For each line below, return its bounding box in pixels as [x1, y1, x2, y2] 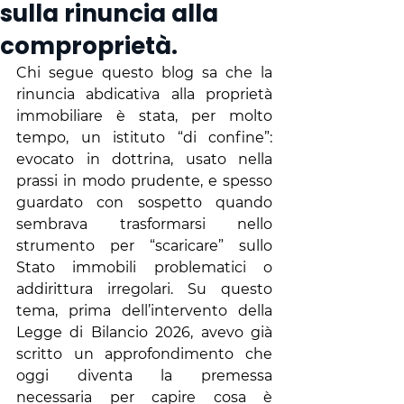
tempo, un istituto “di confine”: [16, 129, 272, 146]
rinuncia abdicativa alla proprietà [16, 86, 272, 103]
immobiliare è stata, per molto [16, 107, 272, 124]
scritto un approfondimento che [16, 345, 272, 363]
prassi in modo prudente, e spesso [16, 172, 272, 189]
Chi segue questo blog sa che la [16, 64, 272, 81]
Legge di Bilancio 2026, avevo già [16, 324, 272, 341]
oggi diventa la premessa [16, 367, 272, 384]
